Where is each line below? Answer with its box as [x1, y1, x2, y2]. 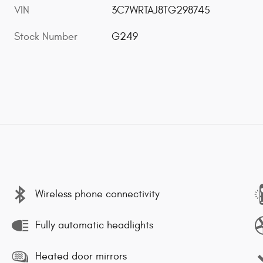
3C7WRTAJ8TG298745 [112, 4, 211, 16]
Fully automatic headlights [35, 219, 153, 231]
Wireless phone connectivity [35, 188, 160, 200]
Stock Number [14, 30, 77, 43]
